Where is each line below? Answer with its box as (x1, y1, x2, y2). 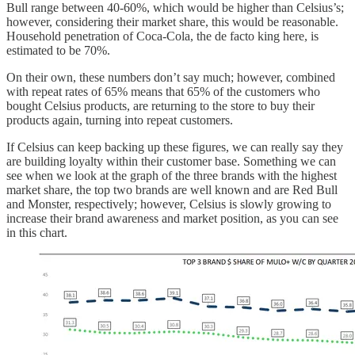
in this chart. (6, 226, 67, 240)
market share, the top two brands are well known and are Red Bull (6, 183, 338, 197)
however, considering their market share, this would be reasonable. (6, 15, 338, 29)
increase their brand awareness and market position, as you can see (6, 212, 338, 226)
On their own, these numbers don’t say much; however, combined (6, 71, 335, 85)
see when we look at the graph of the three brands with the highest (6, 169, 337, 183)
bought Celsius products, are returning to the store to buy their (6, 99, 315, 113)
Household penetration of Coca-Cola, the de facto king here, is (6, 29, 319, 44)
